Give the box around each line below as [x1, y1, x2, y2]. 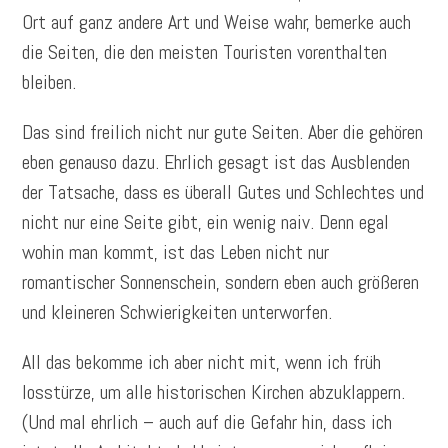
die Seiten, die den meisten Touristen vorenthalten [22, 39, 388, 66]
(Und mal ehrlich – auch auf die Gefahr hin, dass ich [22, 409, 393, 436]
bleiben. [22, 69, 77, 96]
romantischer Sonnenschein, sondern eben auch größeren [22, 269, 420, 296]
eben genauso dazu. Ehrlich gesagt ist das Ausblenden [22, 149, 411, 176]
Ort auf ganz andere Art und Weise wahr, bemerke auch [22, 9, 412, 36]
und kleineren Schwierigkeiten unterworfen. [22, 299, 333, 326]
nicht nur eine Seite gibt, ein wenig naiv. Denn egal [22, 209, 390, 236]
